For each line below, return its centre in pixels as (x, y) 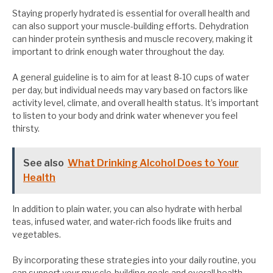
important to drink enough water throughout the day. (118, 52)
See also (44, 163)
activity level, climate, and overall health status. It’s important (136, 103)
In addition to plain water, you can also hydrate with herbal (127, 209)
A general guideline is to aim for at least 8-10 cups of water (131, 77)
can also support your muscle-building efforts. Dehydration (130, 26)
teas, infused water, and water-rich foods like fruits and (122, 222)
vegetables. (37, 235)
